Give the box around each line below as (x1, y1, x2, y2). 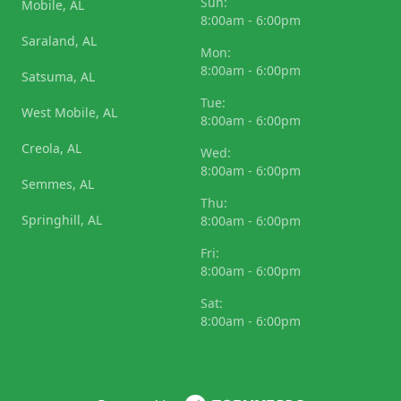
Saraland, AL (21, 32, 97, 50)
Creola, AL (21, 140, 81, 158)
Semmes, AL (21, 175, 94, 193)
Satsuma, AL (21, 68, 95, 86)
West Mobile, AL (21, 104, 117, 122)
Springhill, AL (21, 211, 102, 229)
